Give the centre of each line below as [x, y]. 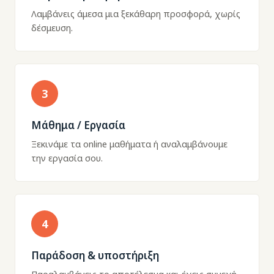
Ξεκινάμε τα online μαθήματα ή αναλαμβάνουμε [129, 144]
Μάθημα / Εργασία [78, 125]
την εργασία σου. [67, 158]
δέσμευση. [52, 28]
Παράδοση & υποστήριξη [95, 255]
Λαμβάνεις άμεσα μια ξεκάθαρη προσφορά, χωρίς [136, 13]
